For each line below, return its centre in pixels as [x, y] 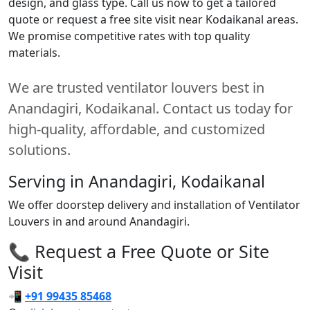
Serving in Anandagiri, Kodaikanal [137, 181]
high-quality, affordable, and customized [137, 129]
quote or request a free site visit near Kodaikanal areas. [153, 19]
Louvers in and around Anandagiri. [99, 221]
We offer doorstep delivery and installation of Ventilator [154, 204]
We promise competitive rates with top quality [129, 36]
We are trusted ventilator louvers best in [136, 87]
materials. [34, 52]
